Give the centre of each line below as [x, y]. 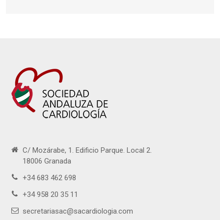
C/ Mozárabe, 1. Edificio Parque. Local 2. [87, 150]
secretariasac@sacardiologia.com [78, 211]
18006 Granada [47, 161]
